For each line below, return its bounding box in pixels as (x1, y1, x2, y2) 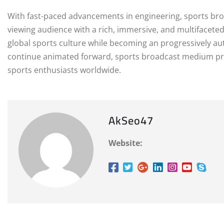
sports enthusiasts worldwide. (7, 64, 121, 76)
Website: (108, 137, 142, 149)
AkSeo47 (108, 110, 153, 131)
